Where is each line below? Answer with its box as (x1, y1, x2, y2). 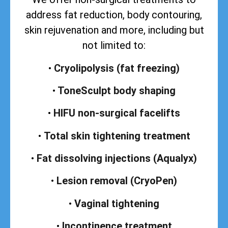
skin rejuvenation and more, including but (24, 24, 204, 37)
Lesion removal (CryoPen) (56, 175, 177, 187)
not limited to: (82, 39, 146, 52)
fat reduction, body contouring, (62, 9, 202, 21)
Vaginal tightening (74, 197, 159, 210)
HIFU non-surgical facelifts (51, 107, 180, 120)
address (26, 9, 62, 21)
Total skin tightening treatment (43, 129, 190, 142)
